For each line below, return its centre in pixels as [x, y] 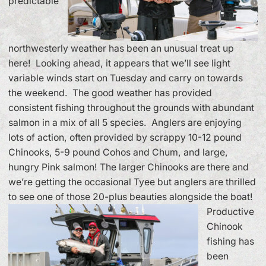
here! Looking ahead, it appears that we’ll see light [119, 64]
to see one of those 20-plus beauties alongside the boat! [132, 197]
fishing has [230, 242]
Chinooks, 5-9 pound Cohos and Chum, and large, [118, 153]
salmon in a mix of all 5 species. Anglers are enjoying [125, 123]
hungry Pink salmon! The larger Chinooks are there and [129, 167]
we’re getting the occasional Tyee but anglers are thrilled [132, 182]
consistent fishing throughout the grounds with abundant [131, 108]
